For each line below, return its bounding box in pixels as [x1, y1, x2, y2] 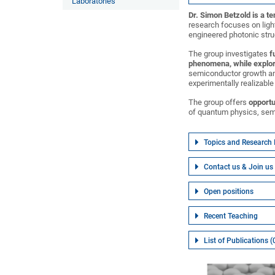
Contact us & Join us [204, 163, 274, 171]
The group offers [188, 98, 249, 107]
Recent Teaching [204, 212, 258, 220]
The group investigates [188, 49, 270, 58]
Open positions [204, 187, 254, 196]
